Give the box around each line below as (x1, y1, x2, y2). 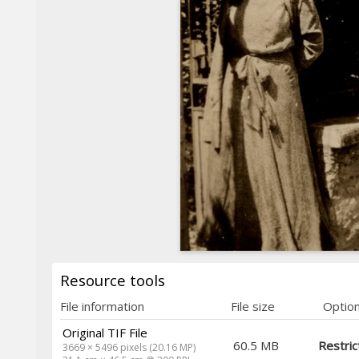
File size (231, 297, 275, 314)
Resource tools (60, 269, 165, 290)
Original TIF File (63, 324, 148, 341)
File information (60, 297, 144, 314)
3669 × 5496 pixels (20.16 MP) (63, 340, 196, 354)
